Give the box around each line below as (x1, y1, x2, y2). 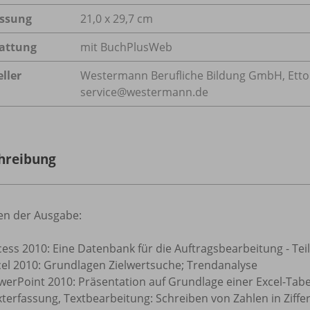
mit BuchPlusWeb (80, 39, 172, 55)
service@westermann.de (80, 84, 208, 100)
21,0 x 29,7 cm (80, 11, 153, 26)
